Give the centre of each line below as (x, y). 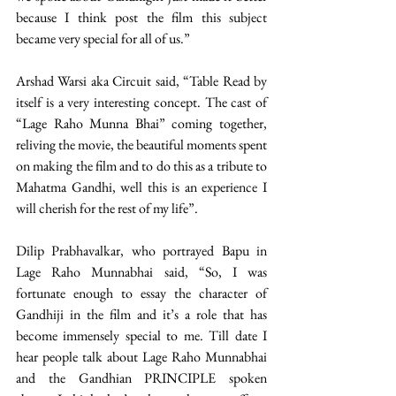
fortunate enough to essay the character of (141, 293)
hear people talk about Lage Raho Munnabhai (141, 357)
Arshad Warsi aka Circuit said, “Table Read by (141, 81)
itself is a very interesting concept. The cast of (141, 103)
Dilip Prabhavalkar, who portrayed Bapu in (141, 251)
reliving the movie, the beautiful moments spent (141, 145)
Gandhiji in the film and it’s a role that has (141, 315)
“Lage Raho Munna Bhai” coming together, (141, 124)
